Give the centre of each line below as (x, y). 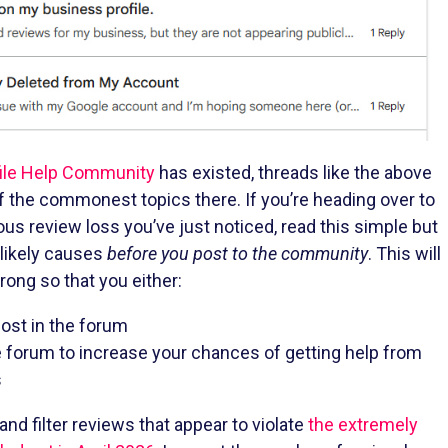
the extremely (363, 424)
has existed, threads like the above (293, 172)
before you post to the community (237, 253)
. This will (404, 253)
